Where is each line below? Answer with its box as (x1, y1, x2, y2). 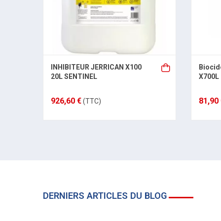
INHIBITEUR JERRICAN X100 (51, 63, 142, 71)
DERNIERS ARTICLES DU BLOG (43, 190, 167, 201)
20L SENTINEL (51, 73, 97, 80)
